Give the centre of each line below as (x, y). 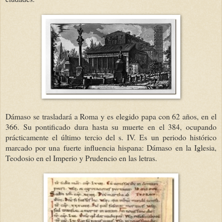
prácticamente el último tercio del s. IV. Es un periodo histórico (111, 137)
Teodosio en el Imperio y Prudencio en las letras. (81, 158)
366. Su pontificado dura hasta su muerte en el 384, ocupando (111, 126)
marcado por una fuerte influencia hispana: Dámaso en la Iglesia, (111, 147)
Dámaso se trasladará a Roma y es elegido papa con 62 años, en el (111, 116)
